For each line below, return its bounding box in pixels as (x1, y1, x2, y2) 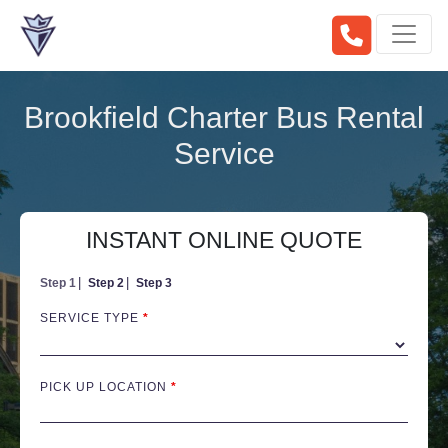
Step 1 (40, 276, 76, 290)
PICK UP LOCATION (40, 380, 171, 394)
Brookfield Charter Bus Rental (24, 101, 424, 134)
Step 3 (136, 276, 172, 290)
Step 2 (88, 276, 124, 290)
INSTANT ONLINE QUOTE (86, 227, 362, 253)
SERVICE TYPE (40, 311, 143, 325)
